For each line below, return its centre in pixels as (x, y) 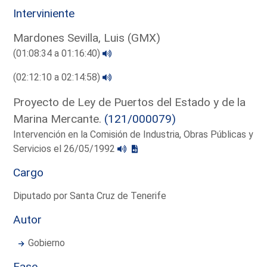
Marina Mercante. (59, 119)
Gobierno (47, 243)
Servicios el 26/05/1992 (66, 148)
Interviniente (44, 13)
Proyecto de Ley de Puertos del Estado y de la (130, 102)
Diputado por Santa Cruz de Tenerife (90, 195)
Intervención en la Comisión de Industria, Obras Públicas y (133, 134)
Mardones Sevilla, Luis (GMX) (87, 38)
